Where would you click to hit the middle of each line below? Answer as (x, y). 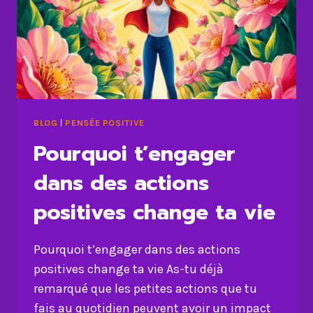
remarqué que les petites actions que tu (145, 288)
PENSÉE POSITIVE (105, 122)
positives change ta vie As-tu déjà (129, 269)
